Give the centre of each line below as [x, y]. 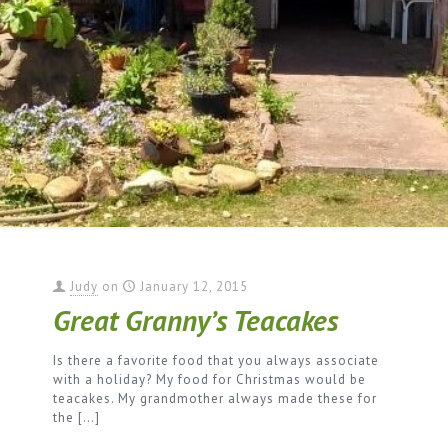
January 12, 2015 [194, 286]
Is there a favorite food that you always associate [216, 360]
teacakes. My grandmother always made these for [215, 398]
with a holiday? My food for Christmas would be [209, 379]
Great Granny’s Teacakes [195, 320]
